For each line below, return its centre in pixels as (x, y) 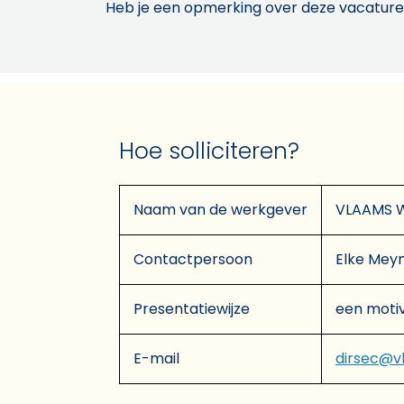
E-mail (156, 358)
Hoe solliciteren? (209, 151)
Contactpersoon (193, 259)
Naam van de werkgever (220, 209)
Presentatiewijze (192, 308)
